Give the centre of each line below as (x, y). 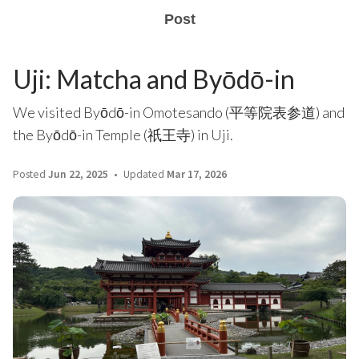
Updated (144, 174)
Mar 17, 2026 (197, 174)
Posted (30, 174)
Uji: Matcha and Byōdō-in (154, 79)
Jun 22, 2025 (78, 174)
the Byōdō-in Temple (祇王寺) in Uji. (123, 135)
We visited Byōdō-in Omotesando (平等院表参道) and (179, 112)
